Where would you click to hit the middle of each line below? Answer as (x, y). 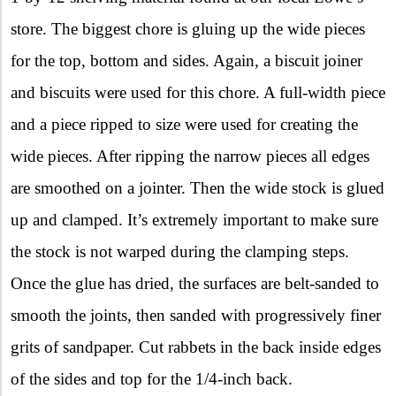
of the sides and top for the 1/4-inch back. (152, 378)
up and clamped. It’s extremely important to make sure (194, 219)
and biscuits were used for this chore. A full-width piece (198, 92)
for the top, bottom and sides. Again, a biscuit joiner (187, 60)
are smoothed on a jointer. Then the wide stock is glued (198, 187)
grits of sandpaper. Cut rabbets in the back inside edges (196, 346)
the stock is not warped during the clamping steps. (180, 251)
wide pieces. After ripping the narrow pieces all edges (190, 156)
